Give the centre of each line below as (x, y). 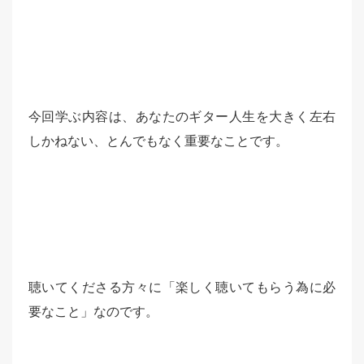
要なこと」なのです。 (93, 312)
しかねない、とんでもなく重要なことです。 (158, 141)
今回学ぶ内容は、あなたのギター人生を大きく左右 (182, 117)
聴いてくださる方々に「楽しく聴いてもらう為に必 (182, 288)
